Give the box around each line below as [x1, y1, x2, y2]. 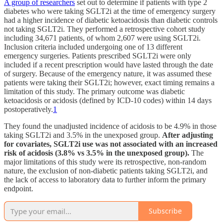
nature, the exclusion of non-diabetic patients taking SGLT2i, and [4, 166, 208, 175]
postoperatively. [4, 105, 53, 113]
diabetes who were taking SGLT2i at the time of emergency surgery [4, 6, 216, 15]
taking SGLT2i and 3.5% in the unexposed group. [4, 130, 162, 139]
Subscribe [149, 206, 182, 216]
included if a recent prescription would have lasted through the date [4, 60, 213, 69]
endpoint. [4, 184, 33, 193]
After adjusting [162, 130, 213, 139]
